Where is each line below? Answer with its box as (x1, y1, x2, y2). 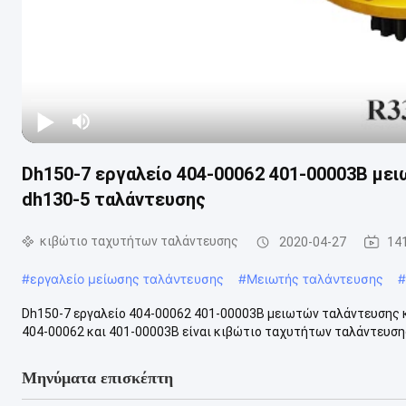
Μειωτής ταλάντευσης (246, 270, 383, 286)
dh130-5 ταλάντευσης (22, 188, 206, 210)
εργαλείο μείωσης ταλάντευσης (30, 270, 224, 286)
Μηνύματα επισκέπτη (22, 368, 173, 387)
